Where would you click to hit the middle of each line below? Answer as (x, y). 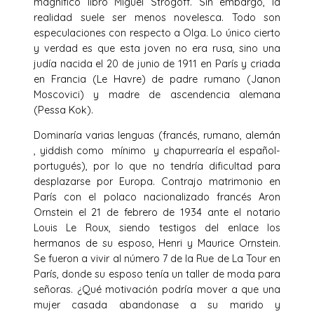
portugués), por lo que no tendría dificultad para (157, 166)
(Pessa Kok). (63, 110)
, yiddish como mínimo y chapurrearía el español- (157, 150)
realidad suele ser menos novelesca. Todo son (157, 17)
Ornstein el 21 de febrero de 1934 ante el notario (157, 212)
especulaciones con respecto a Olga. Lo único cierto (157, 33)
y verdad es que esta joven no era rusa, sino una (157, 48)
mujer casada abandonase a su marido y (157, 305)
